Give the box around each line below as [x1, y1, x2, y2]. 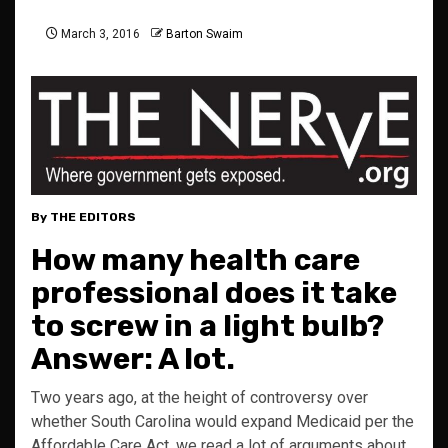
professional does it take [31, 275, 397, 312]
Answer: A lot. [31, 341, 235, 378]
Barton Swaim [166, 27, 243, 42]
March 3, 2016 [58, 27, 140, 42]
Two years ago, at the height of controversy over [31, 388, 368, 408]
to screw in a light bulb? [31, 308, 384, 345]
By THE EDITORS [31, 210, 136, 225]
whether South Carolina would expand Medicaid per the [31, 412, 414, 432]
